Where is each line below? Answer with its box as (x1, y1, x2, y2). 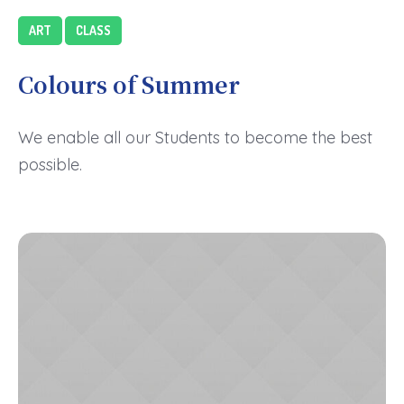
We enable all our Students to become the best (18, 127, 372, 148)
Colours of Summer (18, 68, 240, 100)
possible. (18, 154, 82, 175)
